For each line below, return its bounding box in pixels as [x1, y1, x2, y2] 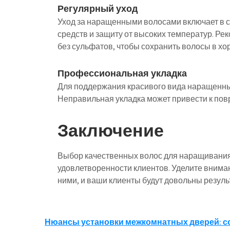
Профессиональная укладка [57, 67, 187, 79]
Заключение [57, 119, 164, 142]
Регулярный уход [57, 3, 138, 14]
